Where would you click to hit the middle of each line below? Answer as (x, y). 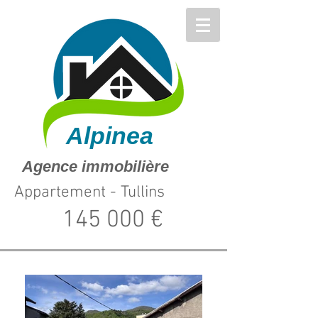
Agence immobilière (98, 166)
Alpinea (110, 136)
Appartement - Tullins (89, 192)
